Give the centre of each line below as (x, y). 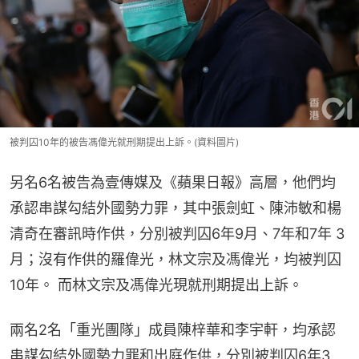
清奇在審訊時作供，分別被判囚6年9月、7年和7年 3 (177, 234)
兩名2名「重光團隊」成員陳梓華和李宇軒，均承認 (173, 330)
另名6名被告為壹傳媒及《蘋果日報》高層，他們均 (173, 183)
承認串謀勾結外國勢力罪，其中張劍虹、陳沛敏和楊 (175, 208)
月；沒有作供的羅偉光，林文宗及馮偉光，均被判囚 (175, 260)
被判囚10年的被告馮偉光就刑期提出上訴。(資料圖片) (124, 143)
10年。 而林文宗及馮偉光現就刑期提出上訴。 (156, 285)
